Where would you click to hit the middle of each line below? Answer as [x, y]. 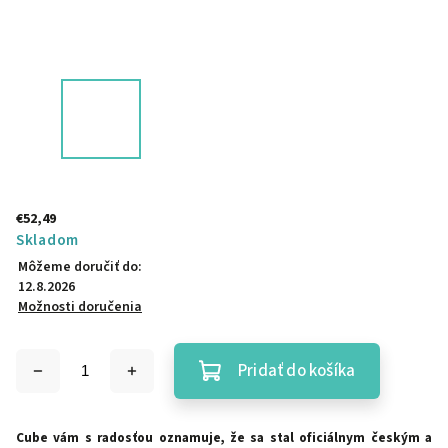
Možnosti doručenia [80, 307]
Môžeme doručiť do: [80, 267]
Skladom [47, 240]
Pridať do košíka [297, 371]
